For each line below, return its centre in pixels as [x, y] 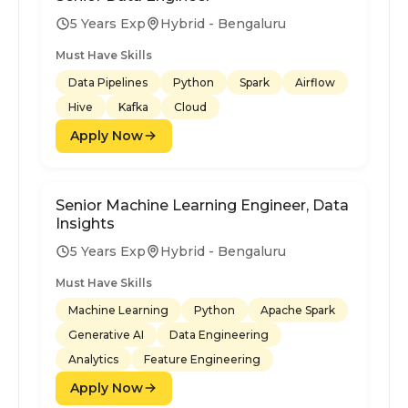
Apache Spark [298, 310]
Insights [85, 223]
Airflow [315, 82]
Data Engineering [219, 334]
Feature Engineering [202, 359]
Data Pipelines [108, 82]
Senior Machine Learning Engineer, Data [202, 205]
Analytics [93, 359]
